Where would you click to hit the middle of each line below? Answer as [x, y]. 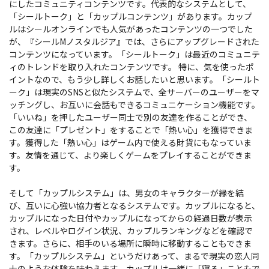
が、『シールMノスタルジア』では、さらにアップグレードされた [134, 41]
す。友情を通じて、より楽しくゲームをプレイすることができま [130, 155]
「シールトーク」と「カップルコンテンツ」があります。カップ [131, 16]
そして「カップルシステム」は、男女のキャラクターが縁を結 [126, 192]
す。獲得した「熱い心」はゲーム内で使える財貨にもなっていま [130, 142]
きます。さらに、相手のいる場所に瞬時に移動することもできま [130, 243]
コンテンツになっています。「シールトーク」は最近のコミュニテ [134, 54]
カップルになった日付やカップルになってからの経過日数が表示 [131, 218]
